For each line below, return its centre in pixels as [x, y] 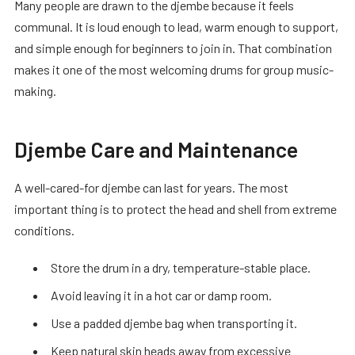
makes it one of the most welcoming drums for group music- [174, 69]
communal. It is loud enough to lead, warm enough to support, [176, 26]
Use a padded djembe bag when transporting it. [174, 323]
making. [35, 90]
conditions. [44, 230]
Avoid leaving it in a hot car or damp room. [161, 295]
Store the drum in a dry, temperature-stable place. [181, 267]
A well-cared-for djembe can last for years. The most [151, 187]
